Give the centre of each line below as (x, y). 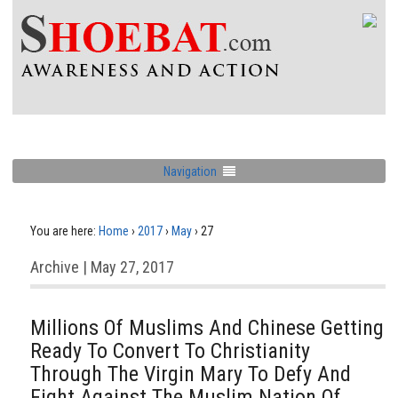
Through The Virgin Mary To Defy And (191, 374)
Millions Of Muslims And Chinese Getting (207, 328)
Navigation (190, 171)
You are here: (63, 231)
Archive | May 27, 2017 (102, 267)
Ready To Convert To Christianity (170, 351)
